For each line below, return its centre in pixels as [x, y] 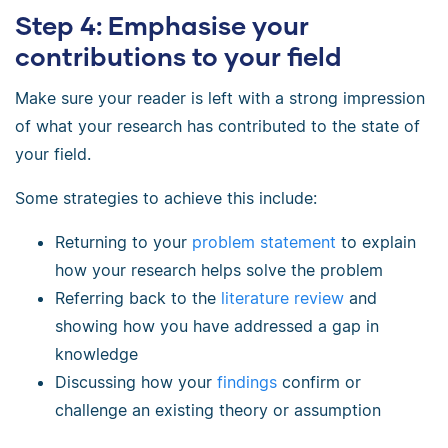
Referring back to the [138, 298]
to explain [376, 242]
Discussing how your [136, 382]
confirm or [319, 382]
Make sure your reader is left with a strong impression [220, 98]
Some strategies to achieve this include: [166, 198]
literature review [282, 298]
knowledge [96, 354]
